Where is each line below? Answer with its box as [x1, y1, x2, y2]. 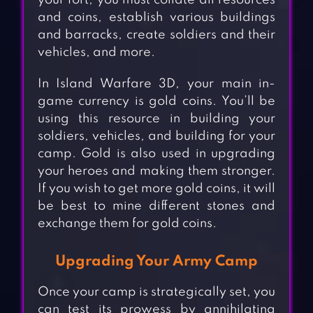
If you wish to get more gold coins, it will [37, 182, 276, 196]
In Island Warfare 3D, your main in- [37, 78, 276, 91]
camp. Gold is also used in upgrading [37, 147, 276, 161]
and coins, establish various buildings [37, 11, 276, 24]
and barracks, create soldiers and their [37, 29, 276, 42]
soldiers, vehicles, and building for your [37, 130, 276, 143]
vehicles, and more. [37, 46, 155, 59]
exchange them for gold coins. [37, 217, 217, 231]
